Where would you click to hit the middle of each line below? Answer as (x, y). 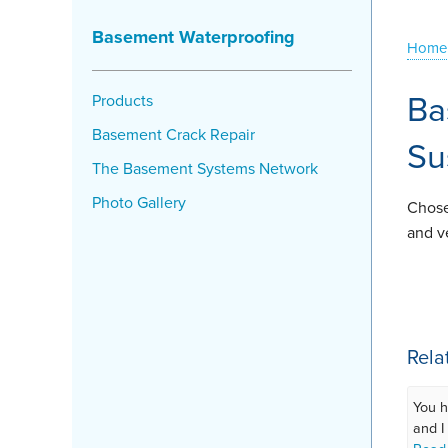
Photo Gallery (139, 202)
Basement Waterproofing (193, 37)
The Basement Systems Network (205, 168)
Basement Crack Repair (173, 134)
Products (122, 100)
